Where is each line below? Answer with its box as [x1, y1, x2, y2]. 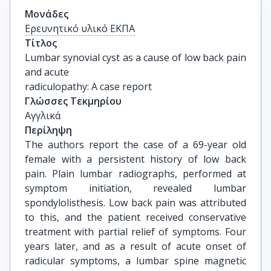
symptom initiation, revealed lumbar [25, 181, 246, 195]
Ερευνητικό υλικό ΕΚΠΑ [25, 22, 135, 35]
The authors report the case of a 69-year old [25, 138, 246, 151]
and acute [25, 65, 69, 79]
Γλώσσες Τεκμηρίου [25, 94, 122, 108]
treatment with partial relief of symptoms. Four [25, 225, 246, 238]
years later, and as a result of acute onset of [25, 240, 246, 253]
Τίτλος [25, 36, 57, 50]
